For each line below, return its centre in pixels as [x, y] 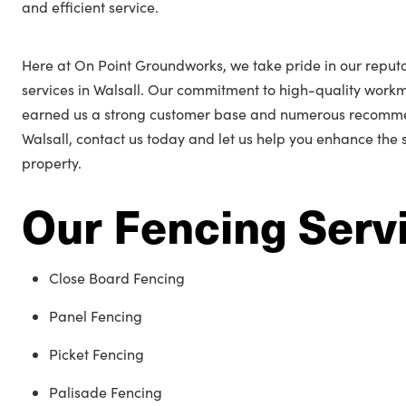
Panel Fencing [96, 316]
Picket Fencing [97, 354]
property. [52, 163]
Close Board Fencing [117, 278]
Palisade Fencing [106, 392]
